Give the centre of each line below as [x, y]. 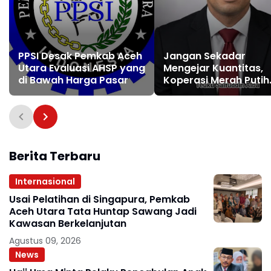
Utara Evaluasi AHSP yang [82, 68]
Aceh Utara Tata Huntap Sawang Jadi [103, 211]
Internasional [45, 181]
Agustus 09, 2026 [45, 241]
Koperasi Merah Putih [216, 80]
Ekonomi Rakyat [203, 104]
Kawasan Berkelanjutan [68, 224]
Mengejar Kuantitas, [213, 68]
